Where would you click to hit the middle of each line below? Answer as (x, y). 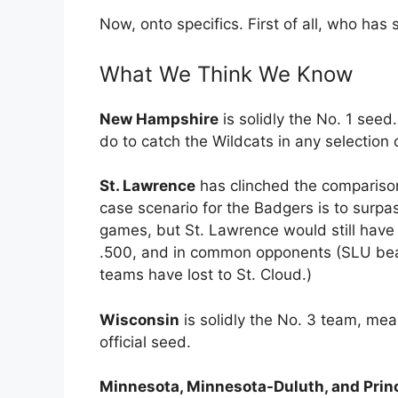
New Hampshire (159, 119)
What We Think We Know (227, 74)
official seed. (145, 342)
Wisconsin (139, 319)
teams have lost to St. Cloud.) (206, 275)
